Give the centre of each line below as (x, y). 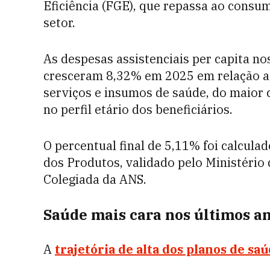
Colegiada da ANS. (95, 179)
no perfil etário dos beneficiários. (138, 109)
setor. (59, 23)
